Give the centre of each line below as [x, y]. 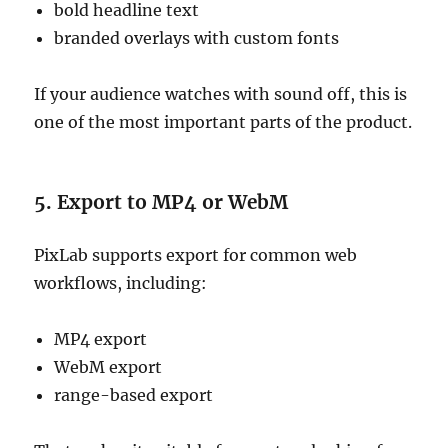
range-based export [134, 395]
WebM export [108, 367]
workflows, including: [121, 283]
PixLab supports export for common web [196, 255]
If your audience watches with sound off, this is [221, 94]
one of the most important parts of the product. [223, 122]
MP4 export [101, 339]
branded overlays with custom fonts [197, 38]
